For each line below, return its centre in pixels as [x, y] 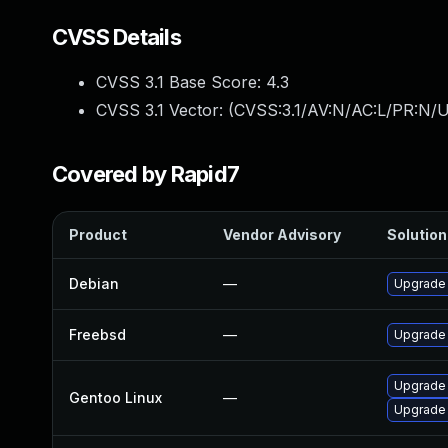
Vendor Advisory [282, 234]
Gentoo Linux [115, 397]
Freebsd [97, 334]
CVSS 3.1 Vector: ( [165, 110]
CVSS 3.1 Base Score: [181, 82]
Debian [94, 283]
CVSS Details [116, 37]
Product [98, 234]
